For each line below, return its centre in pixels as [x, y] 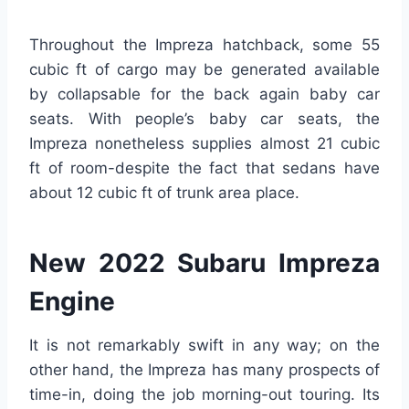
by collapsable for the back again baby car [204, 94]
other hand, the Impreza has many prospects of [204, 369]
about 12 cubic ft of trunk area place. [164, 192]
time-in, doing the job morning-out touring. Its [204, 394]
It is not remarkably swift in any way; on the [204, 345]
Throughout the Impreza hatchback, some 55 [204, 44]
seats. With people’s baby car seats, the [204, 118]
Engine [72, 301]
